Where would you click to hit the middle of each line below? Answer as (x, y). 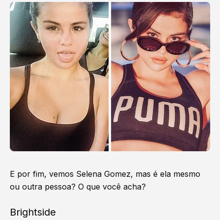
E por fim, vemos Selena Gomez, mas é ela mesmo (105, 174)
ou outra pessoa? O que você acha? (78, 187)
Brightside (33, 212)
